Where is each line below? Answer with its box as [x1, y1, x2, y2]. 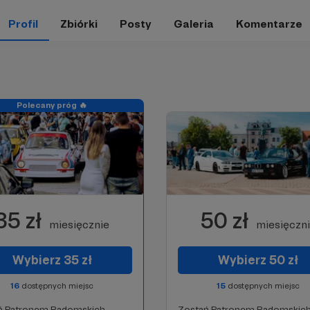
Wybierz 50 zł [218, 253, 298, 267]
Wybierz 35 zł [12, 253, 92, 267]
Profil [8, 17, 38, 30]
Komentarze [235, 17, 302, 30]
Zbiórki [60, 17, 98, 30]
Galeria [173, 17, 214, 30]
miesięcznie [49, 218, 109, 231]
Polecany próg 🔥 [17, 100, 87, 110]
